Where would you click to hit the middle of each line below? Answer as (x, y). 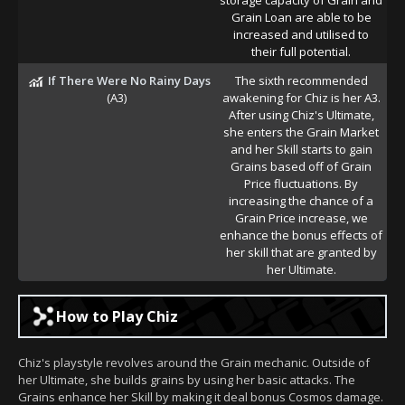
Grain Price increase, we (301, 217)
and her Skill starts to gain (301, 149)
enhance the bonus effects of (301, 235)
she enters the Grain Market (301, 132)
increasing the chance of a (301, 200)
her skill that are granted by (301, 252)
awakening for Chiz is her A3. (301, 97)
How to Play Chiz (117, 316)
